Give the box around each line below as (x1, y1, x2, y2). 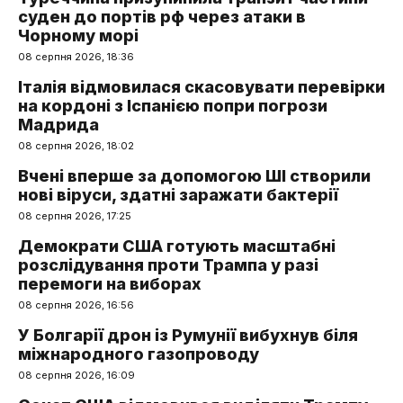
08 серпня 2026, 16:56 (18, 299, 134, 312)
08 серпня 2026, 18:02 (18, 139, 134, 153)
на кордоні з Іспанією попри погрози (18, 96, 327, 116)
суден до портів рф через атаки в (18, 7, 306, 27)
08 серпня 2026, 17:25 (18, 210, 131, 223)
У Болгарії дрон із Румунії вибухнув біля (18, 326, 358, 345)
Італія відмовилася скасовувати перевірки (18, 77, 385, 97)
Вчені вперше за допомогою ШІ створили (18, 166, 371, 186)
